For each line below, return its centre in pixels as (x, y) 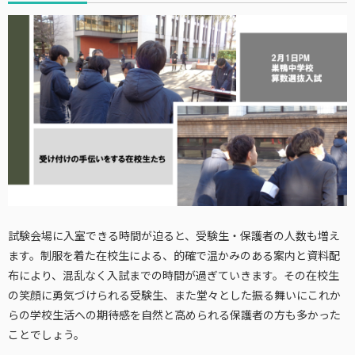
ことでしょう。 (46, 334)
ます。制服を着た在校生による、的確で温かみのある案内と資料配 (174, 255)
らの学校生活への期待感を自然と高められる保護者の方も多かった (174, 314)
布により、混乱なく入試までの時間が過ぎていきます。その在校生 (174, 275)
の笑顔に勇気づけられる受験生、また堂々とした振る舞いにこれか (174, 294)
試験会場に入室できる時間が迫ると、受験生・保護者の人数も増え (174, 235)
